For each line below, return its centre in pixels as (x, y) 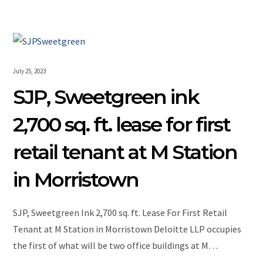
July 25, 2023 (30, 71)
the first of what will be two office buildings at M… (116, 246)
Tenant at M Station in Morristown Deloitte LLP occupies (127, 229)
